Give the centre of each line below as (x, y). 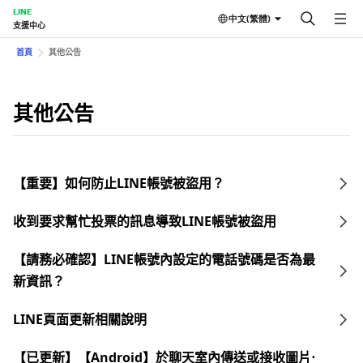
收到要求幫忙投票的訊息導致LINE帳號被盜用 (145, 221)
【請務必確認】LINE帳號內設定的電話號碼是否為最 (164, 259)
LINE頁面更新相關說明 (80, 319)
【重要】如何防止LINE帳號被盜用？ (119, 183)
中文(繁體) (250, 18)
